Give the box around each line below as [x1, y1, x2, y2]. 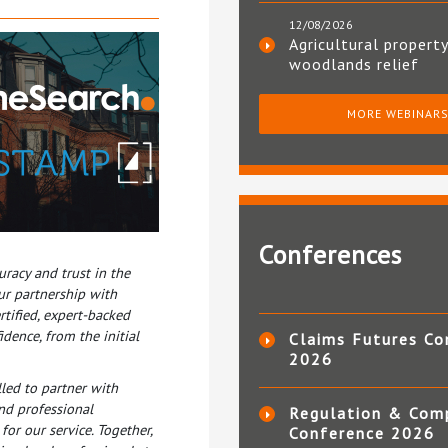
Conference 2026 [289, 423, 435, 444]
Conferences [259, 238, 402, 272]
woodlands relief [289, 54, 419, 75]
